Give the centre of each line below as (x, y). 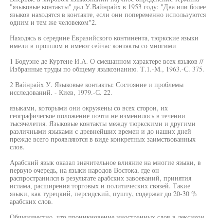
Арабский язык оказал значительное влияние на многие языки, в (105, 162)
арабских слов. (31, 201)
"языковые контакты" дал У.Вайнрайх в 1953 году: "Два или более (108, 7)
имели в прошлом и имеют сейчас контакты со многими (93, 45)
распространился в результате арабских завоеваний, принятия (100, 178)
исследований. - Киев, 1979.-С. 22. (61, 92)
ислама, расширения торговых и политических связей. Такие (100, 186)
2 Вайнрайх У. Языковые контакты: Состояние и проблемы (97, 84)
